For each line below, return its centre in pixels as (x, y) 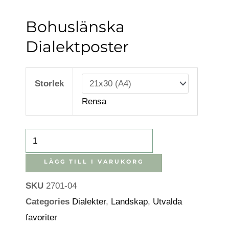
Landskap (129, 202)
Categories (48, 202)
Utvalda (167, 202)
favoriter (41, 218)
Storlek (49, 84)
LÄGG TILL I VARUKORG (94, 162)
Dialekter (89, 202)
